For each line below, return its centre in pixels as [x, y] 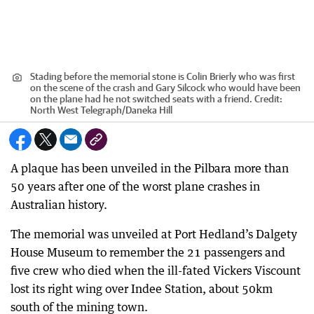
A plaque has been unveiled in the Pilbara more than [150, 168]
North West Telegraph [76, 110]
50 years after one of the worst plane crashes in [135, 186]
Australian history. [59, 205]
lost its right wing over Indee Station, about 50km [142, 289]
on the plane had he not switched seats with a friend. [141, 99]
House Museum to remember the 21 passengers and [148, 252]
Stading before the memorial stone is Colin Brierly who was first [163, 76]
